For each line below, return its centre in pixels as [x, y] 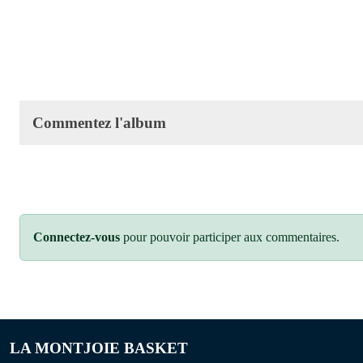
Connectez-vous [77, 237]
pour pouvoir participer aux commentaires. [230, 237]
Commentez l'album [99, 122]
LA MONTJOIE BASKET [99, 348]
